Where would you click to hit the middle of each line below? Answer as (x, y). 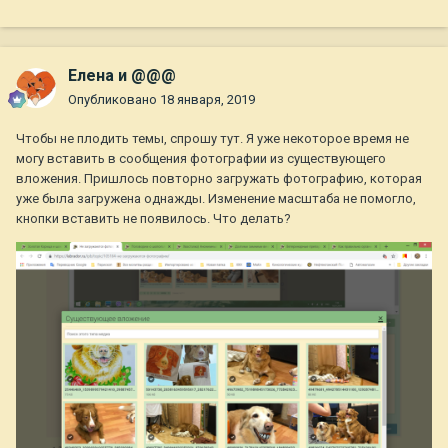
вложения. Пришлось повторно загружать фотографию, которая (219, 179)
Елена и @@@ (122, 76)
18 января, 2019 (207, 100)
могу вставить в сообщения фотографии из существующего (201, 159)
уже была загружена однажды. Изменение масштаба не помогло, (216, 199)
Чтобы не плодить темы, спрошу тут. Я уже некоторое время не (212, 139)
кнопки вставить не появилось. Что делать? (153, 219)
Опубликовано (114, 100)
